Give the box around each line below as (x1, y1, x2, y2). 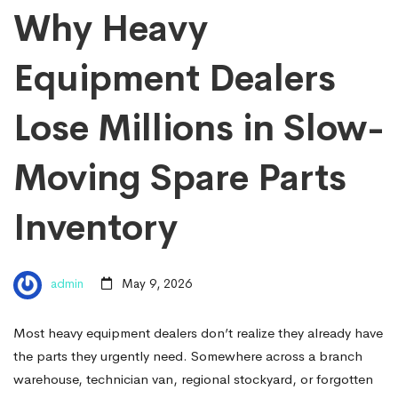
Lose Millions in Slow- (13, 105, 385, 151)
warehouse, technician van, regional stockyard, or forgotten (13, 370, 373, 387)
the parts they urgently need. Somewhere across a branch (13, 346, 362, 364)
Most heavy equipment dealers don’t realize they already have (13, 323, 383, 341)
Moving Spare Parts (13, 155, 346, 201)
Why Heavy (13, 5, 208, 52)
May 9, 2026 (118, 275, 192, 292)
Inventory (13, 204, 178, 251)
